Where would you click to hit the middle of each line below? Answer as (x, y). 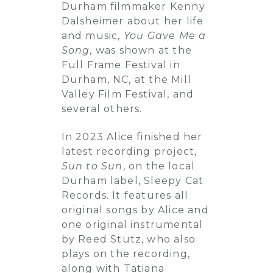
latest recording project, (129, 151)
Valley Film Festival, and (128, 94)
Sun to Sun (92, 166)
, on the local (159, 166)
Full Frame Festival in (121, 65)
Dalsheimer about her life (133, 21)
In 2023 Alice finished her (132, 137)
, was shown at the (141, 50)
